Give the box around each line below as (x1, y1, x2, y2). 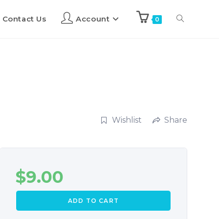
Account (76, 14, 110, 23)
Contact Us (2, 14, 46, 23)
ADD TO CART (67, 197, 119, 205)
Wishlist (111, 115, 142, 125)
